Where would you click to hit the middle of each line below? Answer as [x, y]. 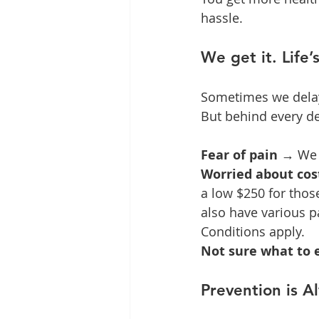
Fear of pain [239, 155]
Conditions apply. [253, 232]
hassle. [222, 18]
